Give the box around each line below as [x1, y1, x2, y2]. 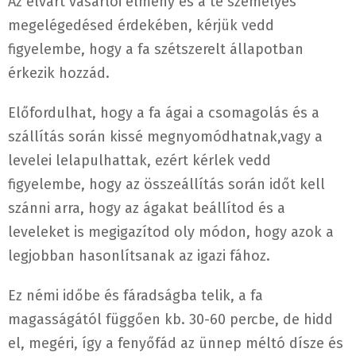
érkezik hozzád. [8, 64, 110, 83]
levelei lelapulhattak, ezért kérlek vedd [8, 152, 271, 170]
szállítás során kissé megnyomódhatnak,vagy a [8, 128, 323, 146]
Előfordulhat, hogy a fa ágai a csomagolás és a [8, 104, 319, 122]
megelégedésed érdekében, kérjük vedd [8, 17, 274, 35]
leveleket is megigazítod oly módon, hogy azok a [8, 223, 334, 242]
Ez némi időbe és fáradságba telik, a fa [8, 287, 263, 305]
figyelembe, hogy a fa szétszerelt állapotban [8, 41, 304, 59]
